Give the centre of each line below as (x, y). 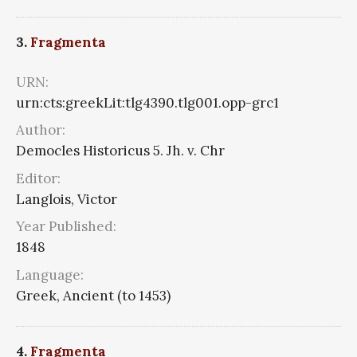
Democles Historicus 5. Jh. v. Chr (120, 151)
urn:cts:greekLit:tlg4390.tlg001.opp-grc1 (147, 102)
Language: (50, 275)
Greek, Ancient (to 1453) (93, 295)
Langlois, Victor (67, 199)
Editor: (38, 178)
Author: (41, 130)
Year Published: (66, 227)
